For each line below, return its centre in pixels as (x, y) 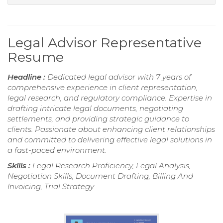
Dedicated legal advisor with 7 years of (119, 77)
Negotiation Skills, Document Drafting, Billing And (100, 176)
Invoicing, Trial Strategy (51, 187)
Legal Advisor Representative (105, 43)
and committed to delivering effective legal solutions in (110, 140)
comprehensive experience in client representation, (103, 88)
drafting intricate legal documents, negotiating (95, 109)
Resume (36, 57)
